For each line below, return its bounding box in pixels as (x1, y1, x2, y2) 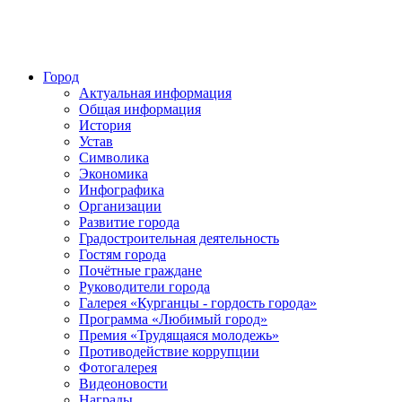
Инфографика (79, 182, 164, 197)
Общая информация (79, 101, 201, 117)
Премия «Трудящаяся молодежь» (79, 328, 279, 343)
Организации (79, 198, 162, 214)
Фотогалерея (79, 360, 157, 375)
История (79, 118, 131, 133)
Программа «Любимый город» (79, 311, 267, 327)
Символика (79, 150, 149, 165)
